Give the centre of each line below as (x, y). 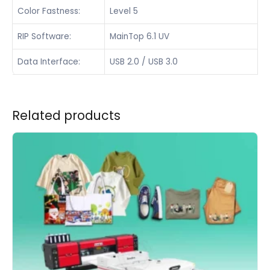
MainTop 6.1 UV (140, 37)
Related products (66, 115)
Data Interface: (49, 62)
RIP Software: (44, 37)
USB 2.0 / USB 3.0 (144, 62)
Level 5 (124, 11)
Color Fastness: (49, 11)
